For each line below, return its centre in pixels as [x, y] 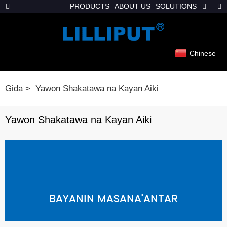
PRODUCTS [90, 6]
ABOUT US [133, 6]
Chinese [203, 53]
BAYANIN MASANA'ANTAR [113, 199]
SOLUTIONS [176, 6]
